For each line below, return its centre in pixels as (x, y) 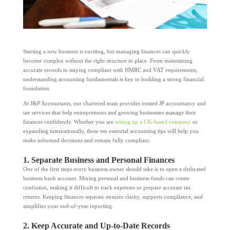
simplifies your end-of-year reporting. (68, 206)
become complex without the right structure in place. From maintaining (108, 60)
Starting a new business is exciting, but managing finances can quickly (106, 51)
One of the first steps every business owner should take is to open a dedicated (114, 169)
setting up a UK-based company (153, 121)
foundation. (37, 88)
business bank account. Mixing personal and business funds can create (106, 178)
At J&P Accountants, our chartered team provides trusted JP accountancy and (114, 103)
